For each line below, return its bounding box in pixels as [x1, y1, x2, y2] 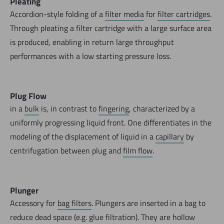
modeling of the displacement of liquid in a [10, 130, 155, 143]
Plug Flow [10, 89, 46, 103]
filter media [105, 8, 144, 20]
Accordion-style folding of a [10, 8, 105, 20]
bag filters [57, 197, 91, 209]
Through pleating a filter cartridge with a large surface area [10, 22, 211, 34]
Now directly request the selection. [98, 167, 206, 179]
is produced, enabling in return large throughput [10, 36, 174, 48]
